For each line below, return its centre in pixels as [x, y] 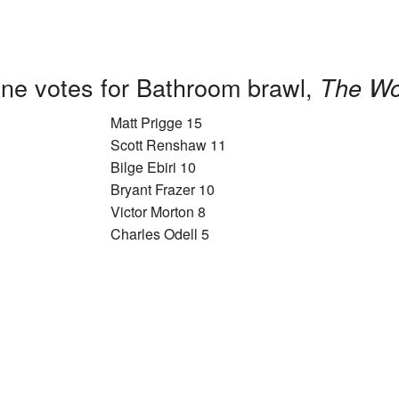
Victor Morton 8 [158, 212]
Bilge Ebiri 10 [153, 167]
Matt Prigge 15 [156, 123]
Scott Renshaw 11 [168, 145]
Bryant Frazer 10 [163, 190]
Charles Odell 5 [160, 234]
